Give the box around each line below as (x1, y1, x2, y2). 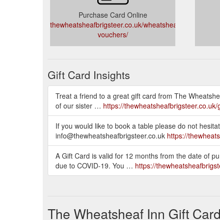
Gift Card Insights (48, 67, 130, 82)
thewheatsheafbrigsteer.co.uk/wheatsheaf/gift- (50, 19, 193, 29)
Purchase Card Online (78, 9, 147, 20)
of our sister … (55, 100, 103, 110)
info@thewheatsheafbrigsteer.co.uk (55, 130, 167, 140)
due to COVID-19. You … (55, 160, 135, 170)
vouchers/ (97, 29, 128, 39)
